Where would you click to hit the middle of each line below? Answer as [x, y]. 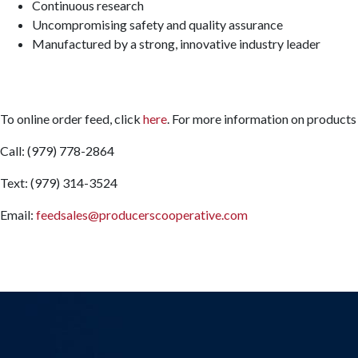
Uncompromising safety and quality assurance [157, 24]
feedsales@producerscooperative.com [142, 215]
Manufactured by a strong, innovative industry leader [176, 44]
